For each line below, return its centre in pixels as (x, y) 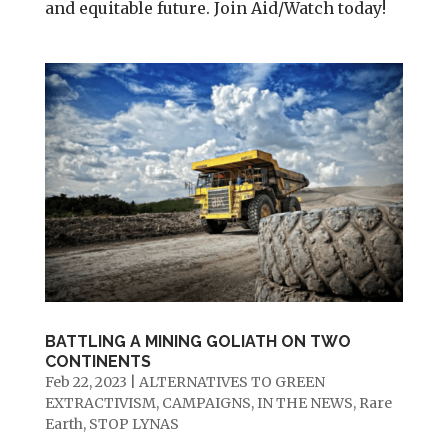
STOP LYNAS (133, 423)
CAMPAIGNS (206, 402)
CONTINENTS (97, 361)
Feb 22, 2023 (85, 381)
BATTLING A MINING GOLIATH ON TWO (197, 341)
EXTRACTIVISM (100, 402)
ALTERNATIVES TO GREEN (231, 381)
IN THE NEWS (304, 402)
